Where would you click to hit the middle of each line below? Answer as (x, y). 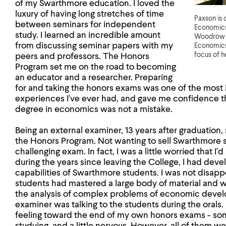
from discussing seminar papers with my (94, 46)
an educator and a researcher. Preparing (94, 78)
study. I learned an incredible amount (88, 35)
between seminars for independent (85, 25)
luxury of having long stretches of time (90, 14)
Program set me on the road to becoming (96, 67)
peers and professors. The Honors (82, 56)
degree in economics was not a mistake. (94, 109)
